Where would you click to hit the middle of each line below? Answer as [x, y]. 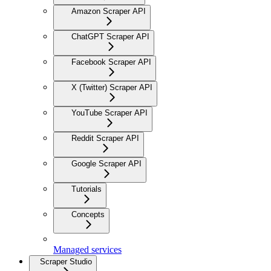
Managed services [87, 249]
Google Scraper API [106, 163]
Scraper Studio [66, 261]
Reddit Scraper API [105, 138]
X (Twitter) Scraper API [112, 87]
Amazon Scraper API [109, 11]
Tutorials [87, 189]
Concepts [88, 214]
